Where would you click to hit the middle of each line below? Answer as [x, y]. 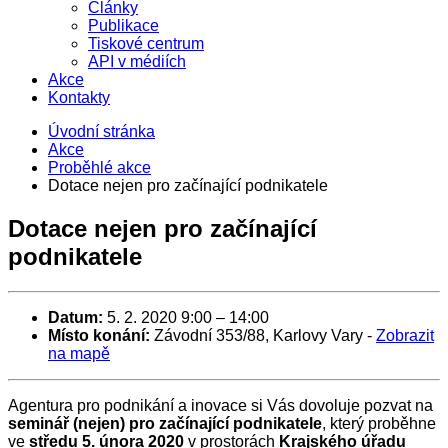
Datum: [75, 317]
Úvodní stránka [101, 131]
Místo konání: [99, 335]
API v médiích [137, 61]
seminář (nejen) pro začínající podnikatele [165, 423]
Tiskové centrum [146, 43]
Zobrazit [405, 335]
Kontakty [79, 97]
